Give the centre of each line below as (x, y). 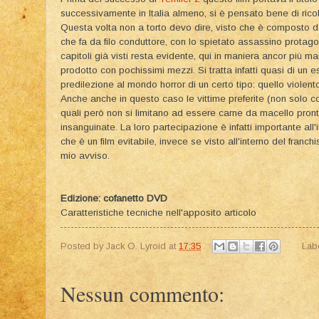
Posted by (83, 246)
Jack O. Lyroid (136, 246)
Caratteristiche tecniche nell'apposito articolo (158, 212)
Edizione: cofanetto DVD (114, 198)
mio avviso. (85, 155)
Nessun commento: (142, 294)
